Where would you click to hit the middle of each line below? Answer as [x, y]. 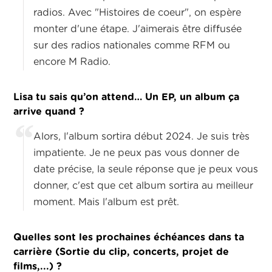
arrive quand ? [49, 112]
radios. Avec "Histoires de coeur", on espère [138, 13]
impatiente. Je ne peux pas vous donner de [137, 153]
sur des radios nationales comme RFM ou [132, 46]
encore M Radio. [74, 62]
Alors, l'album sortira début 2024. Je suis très [142, 137]
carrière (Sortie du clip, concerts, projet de [121, 252]
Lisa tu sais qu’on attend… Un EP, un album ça [127, 97]
